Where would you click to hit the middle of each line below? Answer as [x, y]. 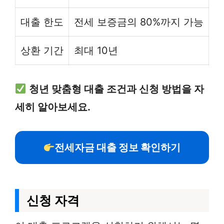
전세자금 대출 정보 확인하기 [118, 147]
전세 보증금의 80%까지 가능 [139, 22]
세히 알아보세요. [53, 107]
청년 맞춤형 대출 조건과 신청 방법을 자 [116, 89]
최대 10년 [96, 50]
